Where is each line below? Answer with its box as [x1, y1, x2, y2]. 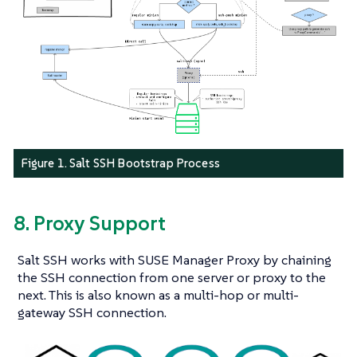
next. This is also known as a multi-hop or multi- [18, 286, 299, 304]
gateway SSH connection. [18, 304, 167, 322]
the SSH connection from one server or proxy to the [18, 269, 326, 287]
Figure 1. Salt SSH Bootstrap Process [20, 155, 220, 171]
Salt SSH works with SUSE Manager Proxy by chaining [18, 251, 331, 269]
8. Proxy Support [14, 210, 166, 236]
